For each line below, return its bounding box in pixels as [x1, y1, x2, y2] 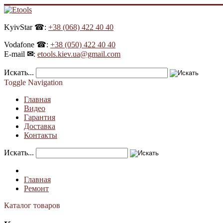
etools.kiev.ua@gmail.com [37, 50, 120, 58]
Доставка [24, 122, 55, 130]
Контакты [24, 131, 57, 139]
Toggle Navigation [4, 78, 63, 87]
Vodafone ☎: [4, 40, 50, 49]
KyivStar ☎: [4, 23, 48, 31]
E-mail [4, 50, 27, 58]
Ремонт [24, 184, 49, 193]
